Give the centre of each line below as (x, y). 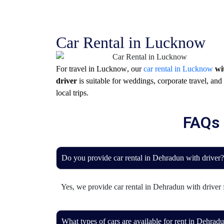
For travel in (76, 69)
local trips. (72, 93)
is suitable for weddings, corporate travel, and (149, 81)
